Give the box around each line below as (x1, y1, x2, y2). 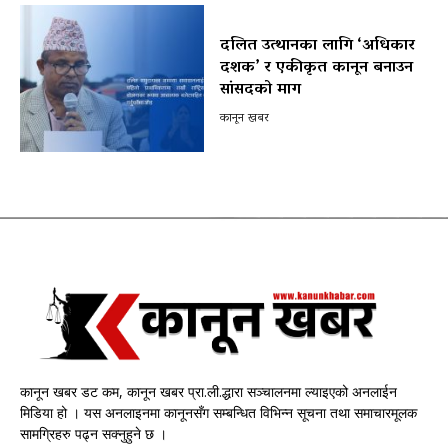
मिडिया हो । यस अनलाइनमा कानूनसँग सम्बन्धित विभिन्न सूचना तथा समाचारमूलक (20, 402, 417, 422)
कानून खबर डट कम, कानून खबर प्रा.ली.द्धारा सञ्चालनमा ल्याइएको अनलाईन (20, 381, 397, 401)
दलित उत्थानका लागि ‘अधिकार (219, 30, 415, 61)
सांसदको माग (219, 74, 301, 105)
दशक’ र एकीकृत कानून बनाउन (219, 52, 413, 83)
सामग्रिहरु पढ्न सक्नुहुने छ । (20, 423, 171, 443)
